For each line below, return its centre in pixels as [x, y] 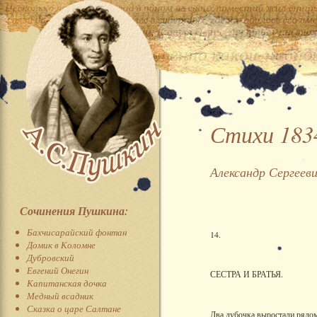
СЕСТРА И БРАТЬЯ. [247, 274]
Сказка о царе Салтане [74, 309]
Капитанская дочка [67, 283]
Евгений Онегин [58, 270]
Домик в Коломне [61, 245]
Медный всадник [60, 296]
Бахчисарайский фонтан [77, 232]
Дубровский [51, 258]
